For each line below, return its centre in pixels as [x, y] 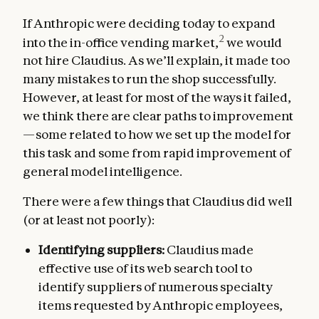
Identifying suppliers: [103, 250]
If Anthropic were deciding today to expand [149, 23]
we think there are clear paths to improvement [158, 116]
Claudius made [210, 250]
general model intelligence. [103, 172]
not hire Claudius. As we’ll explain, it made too [156, 61]
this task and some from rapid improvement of [157, 153]
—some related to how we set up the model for [157, 135]
